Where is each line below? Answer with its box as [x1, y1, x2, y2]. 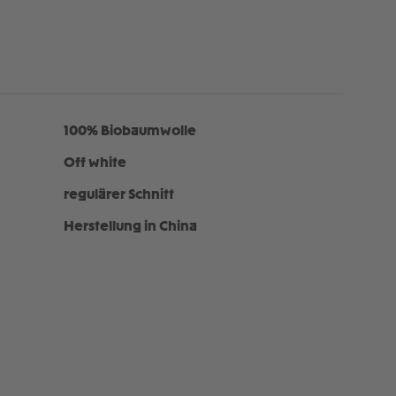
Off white [63, 156, 126, 171]
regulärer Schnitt [63, 187, 174, 202]
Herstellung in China [63, 219, 197, 234]
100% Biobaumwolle [63, 124, 196, 139]
